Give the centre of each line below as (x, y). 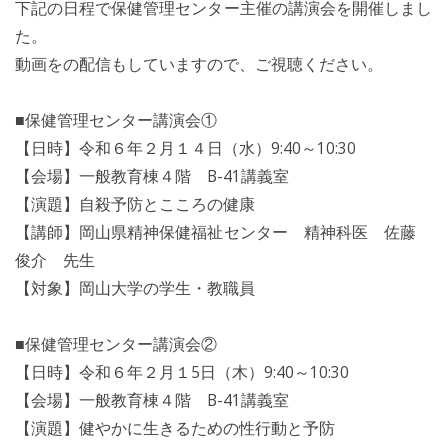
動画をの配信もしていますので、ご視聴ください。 (199, 64)
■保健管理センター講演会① (116, 120)
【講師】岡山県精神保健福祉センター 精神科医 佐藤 (223, 232)
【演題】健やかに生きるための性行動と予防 (175, 428)
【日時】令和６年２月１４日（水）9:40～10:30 (185, 148)
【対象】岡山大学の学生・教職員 (135, 288)
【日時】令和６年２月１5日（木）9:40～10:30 (182, 372)
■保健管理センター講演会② (116, 344)
